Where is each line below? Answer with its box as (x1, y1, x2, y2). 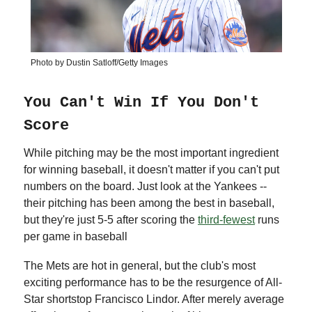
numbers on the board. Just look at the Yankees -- (24, 180, 267, 192)
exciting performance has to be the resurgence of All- (24, 276, 282, 288)
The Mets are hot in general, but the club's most (24, 259, 256, 272)
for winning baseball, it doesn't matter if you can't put (24, 163, 279, 175)
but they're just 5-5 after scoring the (24, 213, 198, 226)
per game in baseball (24, 230, 127, 242)
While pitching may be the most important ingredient (24, 146, 279, 159)
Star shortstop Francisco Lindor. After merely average (24, 292, 284, 305)
